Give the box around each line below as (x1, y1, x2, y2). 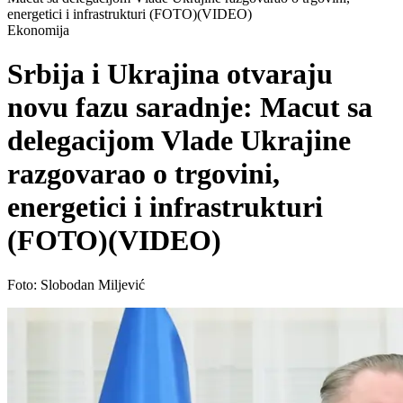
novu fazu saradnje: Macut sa (7, 91, 372, 124)
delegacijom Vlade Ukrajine (7, 124, 351, 157)
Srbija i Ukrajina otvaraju (7, 58, 333, 91)
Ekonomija (7, 22, 69, 38)
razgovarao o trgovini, (7, 157, 280, 191)
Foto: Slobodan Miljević (7, 276, 145, 292)
